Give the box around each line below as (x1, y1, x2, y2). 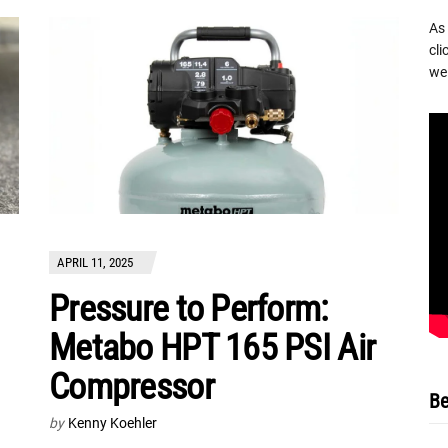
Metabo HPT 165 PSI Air (49, 327, 376, 370)
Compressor (49, 366, 214, 409)
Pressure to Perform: (49, 288, 328, 331)
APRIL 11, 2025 (57, 255, 133, 271)
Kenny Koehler (68, 415, 157, 432)
